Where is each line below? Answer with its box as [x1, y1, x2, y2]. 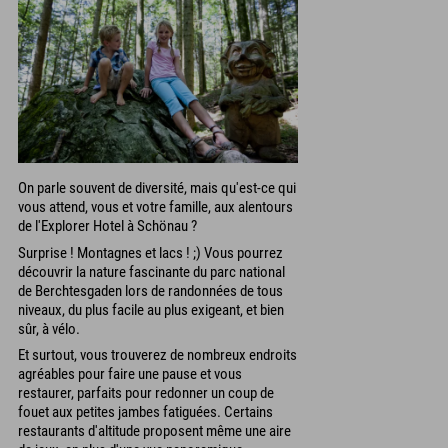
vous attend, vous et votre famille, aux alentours [18, 198, 293, 217]
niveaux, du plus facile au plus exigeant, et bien [18, 300, 284, 319]
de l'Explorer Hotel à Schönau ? [18, 217, 197, 236]
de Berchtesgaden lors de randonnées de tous [18, 281, 283, 300]
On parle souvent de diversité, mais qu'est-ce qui [18, 179, 296, 198]
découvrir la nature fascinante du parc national [18, 262, 285, 281]
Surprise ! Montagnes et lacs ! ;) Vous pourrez [18, 243, 283, 262]
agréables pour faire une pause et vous [18, 365, 242, 384]
